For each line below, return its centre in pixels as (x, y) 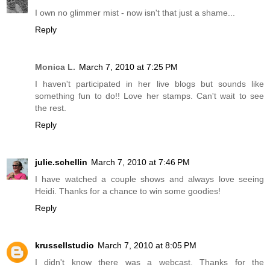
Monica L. (55, 67)
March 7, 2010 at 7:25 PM (128, 67)
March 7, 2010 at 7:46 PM (140, 162)
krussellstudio (64, 246)
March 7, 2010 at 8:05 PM (147, 246)
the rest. (51, 108)
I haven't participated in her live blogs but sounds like (149, 84)
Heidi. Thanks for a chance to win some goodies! (128, 191)
